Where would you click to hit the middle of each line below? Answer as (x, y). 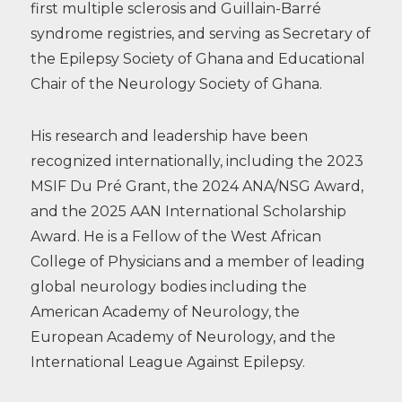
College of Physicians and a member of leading (197, 261)
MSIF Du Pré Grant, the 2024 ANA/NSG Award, (197, 186)
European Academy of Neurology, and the (183, 336)
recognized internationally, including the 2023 (197, 161)
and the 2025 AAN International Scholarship (188, 211)
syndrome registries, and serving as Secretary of (200, 33)
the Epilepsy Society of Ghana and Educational (197, 58)
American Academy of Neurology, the (165, 311)
